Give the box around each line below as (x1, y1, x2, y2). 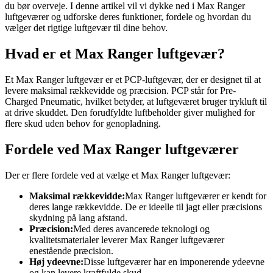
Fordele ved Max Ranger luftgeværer (5, 141, 239, 157)
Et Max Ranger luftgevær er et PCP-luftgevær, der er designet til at (5, 74, 261, 85)
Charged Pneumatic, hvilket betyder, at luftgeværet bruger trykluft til (5, 96, 267, 107)
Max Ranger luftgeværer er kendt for (125, 190, 266, 201)
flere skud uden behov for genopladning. (5, 118, 161, 129)
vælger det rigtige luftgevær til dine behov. (5, 22, 168, 33)
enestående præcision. (29, 245, 113, 256)
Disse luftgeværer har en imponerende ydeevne (83, 256, 264, 267)
